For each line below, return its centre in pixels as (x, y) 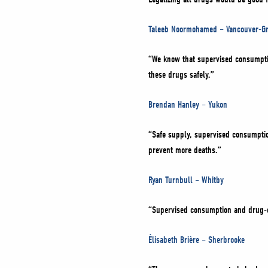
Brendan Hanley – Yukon (188, 105)
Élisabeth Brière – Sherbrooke (197, 240)
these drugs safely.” (182, 75)
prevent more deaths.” (185, 150)
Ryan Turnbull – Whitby (186, 180)
